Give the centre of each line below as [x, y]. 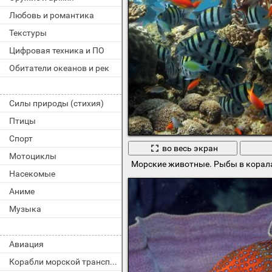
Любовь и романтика [52, 15]
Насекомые [32, 174]
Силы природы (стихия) [56, 103]
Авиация [26, 244]
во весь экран [190, 148]
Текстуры [28, 33]
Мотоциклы [33, 156]
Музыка [25, 209]
